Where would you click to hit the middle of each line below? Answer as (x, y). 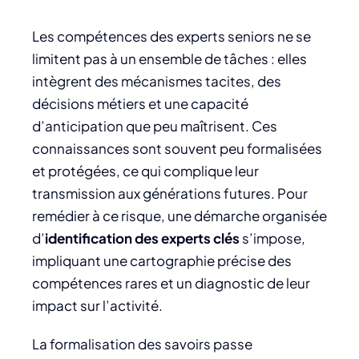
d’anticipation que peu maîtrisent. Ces (155, 125)
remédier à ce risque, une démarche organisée (179, 215)
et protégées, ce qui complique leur (145, 170)
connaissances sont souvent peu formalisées (177, 148)
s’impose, (272, 238)
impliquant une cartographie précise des (162, 260)
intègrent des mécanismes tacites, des (157, 81)
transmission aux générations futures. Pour (170, 193)
